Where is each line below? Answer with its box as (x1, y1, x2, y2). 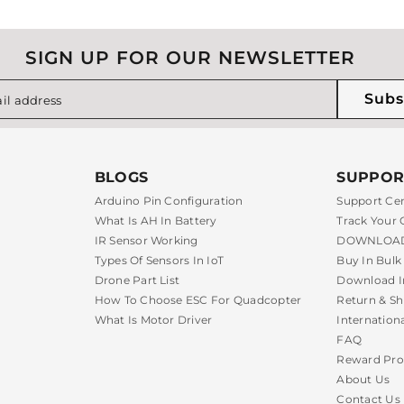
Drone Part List (94, 272, 180, 287)
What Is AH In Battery (94, 213, 217, 227)
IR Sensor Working (94, 233, 198, 247)
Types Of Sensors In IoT (94, 252, 225, 267)
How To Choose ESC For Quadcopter (94, 292, 302, 307)
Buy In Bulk (336, 252, 402, 267)
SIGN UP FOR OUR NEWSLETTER (24, 46, 355, 69)
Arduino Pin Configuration (94, 193, 243, 207)
